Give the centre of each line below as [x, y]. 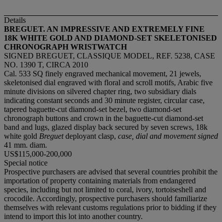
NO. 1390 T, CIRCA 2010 [46, 64]
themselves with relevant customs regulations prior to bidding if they [110, 207]
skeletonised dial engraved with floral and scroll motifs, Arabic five [108, 82]
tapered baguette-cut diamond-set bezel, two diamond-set [93, 109]
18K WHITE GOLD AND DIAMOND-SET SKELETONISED [111, 38]
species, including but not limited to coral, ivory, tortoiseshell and [105, 189]
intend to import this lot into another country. [73, 216]
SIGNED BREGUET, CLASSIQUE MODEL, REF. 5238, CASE [110, 55]
